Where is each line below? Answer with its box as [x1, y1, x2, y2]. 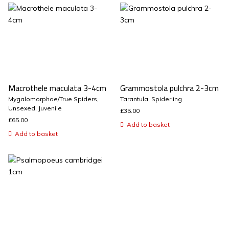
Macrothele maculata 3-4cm [8, 80, 106, 96]
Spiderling [151, 95, 182, 103]
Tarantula [120, 95, 148, 103]
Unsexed [8, 104, 35, 112]
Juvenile [38, 104, 62, 112]
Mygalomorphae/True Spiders [8, 95, 97, 103]
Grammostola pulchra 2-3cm [120, 80, 219, 96]
